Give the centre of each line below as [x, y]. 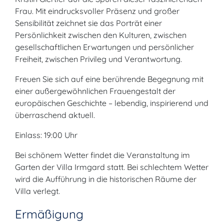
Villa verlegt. [37, 191]
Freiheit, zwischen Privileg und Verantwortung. [98, 59]
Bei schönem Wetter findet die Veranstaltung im [102, 155]
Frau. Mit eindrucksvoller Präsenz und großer [97, 11]
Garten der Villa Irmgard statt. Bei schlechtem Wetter [112, 167]
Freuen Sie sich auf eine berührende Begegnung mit [109, 79]
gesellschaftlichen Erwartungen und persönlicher [104, 47]
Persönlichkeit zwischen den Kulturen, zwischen [101, 35]
